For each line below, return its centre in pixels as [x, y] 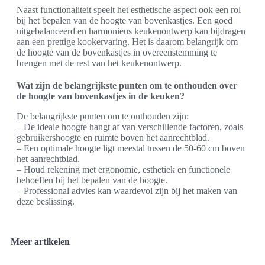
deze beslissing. [46, 202]
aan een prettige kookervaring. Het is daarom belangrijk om [127, 42]
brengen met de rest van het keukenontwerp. [99, 63]
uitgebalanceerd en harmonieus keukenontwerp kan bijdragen [131, 31]
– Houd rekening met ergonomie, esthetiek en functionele [123, 170]
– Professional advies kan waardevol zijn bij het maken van [127, 191]
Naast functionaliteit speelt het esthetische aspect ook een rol [129, 10]
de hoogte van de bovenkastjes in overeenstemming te [117, 53]
